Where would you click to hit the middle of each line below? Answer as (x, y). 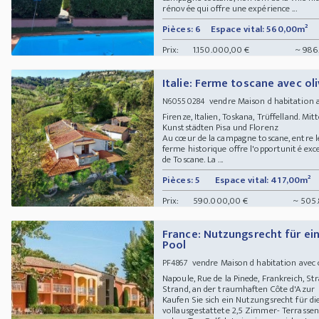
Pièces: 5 (181, 180)
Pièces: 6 (182, 29)
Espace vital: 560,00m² (260, 29)
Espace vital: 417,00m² (263, 180)
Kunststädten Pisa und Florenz (223, 127)
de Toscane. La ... (193, 159)
